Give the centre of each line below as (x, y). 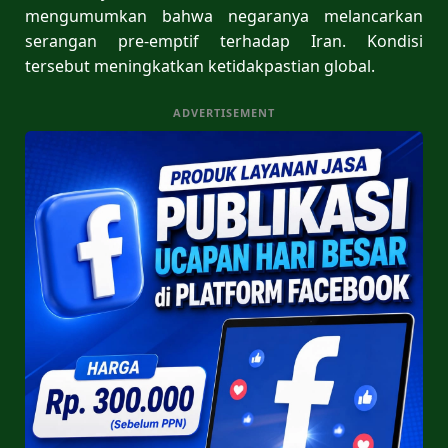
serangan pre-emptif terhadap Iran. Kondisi (224, 40)
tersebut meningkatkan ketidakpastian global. (200, 65)
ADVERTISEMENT (224, 112)
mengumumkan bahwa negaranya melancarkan (224, 15)
